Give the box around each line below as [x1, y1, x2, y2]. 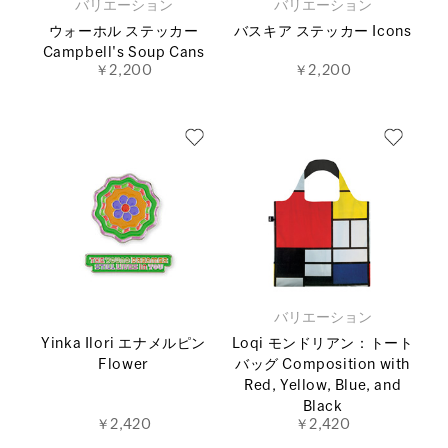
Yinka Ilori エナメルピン [41, 337, 206, 352]
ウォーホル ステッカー [48, 25, 199, 40]
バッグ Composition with [235, 358, 410, 373]
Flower [98, 358, 149, 373]
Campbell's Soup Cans [42, 46, 205, 61]
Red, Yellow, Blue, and [243, 379, 402, 394]
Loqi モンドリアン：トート [231, 337, 414, 352]
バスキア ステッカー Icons [233, 25, 412, 40]
